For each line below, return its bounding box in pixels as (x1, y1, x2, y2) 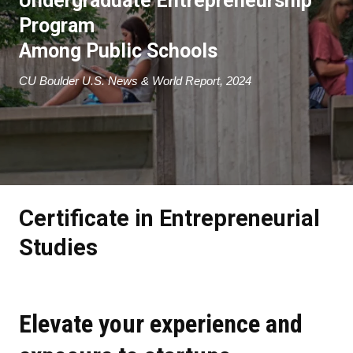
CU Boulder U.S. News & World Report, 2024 (19, 73, 251, 87)
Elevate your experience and (19, 308, 303, 339)
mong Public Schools (32, 39, 222, 62)
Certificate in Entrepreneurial (19, 204, 320, 232)
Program (19, 13, 95, 37)
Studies (19, 233, 98, 261)
